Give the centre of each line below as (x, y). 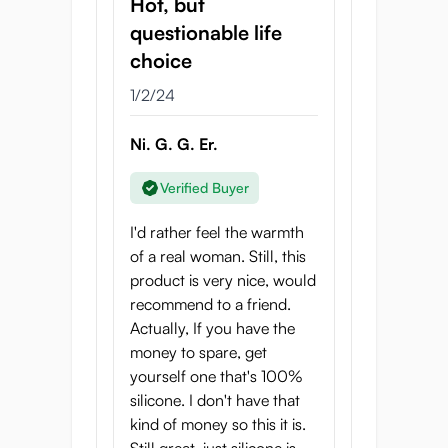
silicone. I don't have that (215, 400)
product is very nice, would (223, 280)
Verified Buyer (204, 187)
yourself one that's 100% (216, 376)
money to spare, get (198, 352)
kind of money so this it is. (218, 424)
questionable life (206, 32)
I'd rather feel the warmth (217, 232)
